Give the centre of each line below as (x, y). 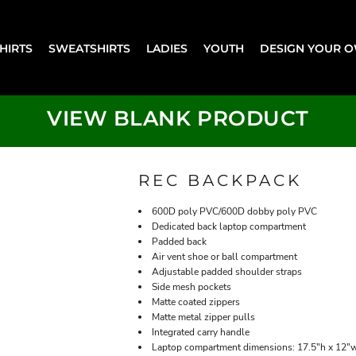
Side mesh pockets (192, 287)
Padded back (179, 242)
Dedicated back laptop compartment (229, 226)
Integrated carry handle (201, 332)
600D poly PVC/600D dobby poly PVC (234, 211)
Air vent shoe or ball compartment (224, 257)
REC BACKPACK (220, 180)
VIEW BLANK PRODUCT (178, 118)
